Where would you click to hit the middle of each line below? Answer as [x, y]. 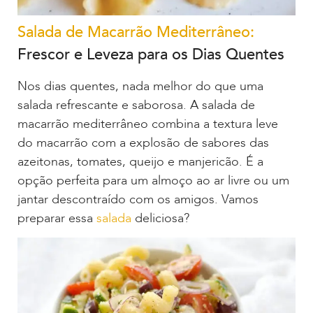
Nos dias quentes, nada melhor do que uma [140, 86]
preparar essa [57, 218]
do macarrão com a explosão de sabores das [143, 143]
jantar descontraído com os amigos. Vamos [138, 199]
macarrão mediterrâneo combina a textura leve [148, 124]
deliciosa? [160, 218]
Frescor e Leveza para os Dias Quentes [151, 54]
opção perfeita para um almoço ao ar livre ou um [153, 180]
